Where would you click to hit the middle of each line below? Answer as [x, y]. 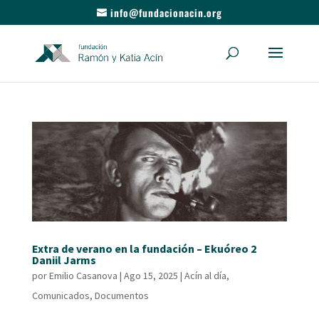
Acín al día [205, 276]
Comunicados [61, 296]
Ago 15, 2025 [151, 276]
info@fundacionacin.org [166, 12]
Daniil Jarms [64, 260]
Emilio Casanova [83, 276]
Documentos [121, 296]
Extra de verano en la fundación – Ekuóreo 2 [144, 249]
